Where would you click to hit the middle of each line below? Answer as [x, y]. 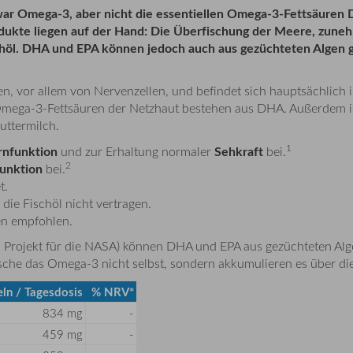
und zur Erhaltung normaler [136, 151]
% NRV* [113, 292]
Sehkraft [239, 150]
